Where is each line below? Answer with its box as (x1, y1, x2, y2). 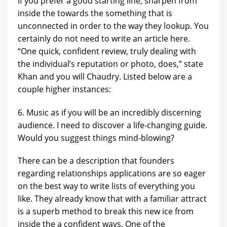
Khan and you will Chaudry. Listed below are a (18, 70, 192, 82)
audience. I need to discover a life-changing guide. (18, 119, 207, 131)
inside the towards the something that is (18, 7, 172, 19)
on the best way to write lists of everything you (18, 180, 195, 192)
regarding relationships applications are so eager (18, 168, 206, 179)
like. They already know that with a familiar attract (18, 193, 207, 205)
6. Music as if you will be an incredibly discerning (18, 106, 201, 118)
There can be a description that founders (18, 155, 174, 167)
